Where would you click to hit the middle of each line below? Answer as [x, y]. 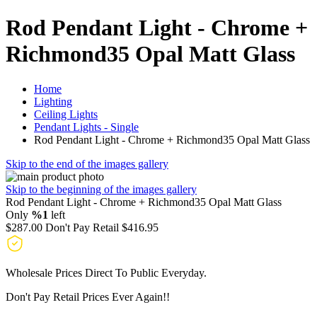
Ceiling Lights [66, 114]
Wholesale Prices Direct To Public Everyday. [106, 272]
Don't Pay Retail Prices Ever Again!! [88, 296]
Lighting [53, 101]
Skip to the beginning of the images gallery [101, 189]
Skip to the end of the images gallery [87, 163]
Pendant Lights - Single [86, 127]
